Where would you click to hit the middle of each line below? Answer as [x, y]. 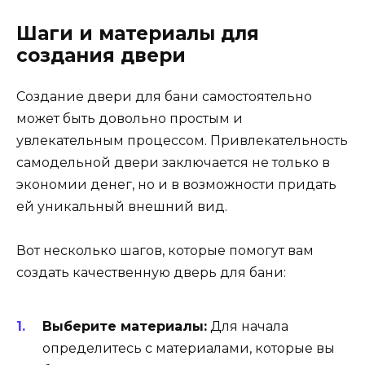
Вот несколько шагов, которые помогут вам [165, 251]
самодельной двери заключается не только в [173, 163]
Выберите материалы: [125, 326]
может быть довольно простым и [130, 119]
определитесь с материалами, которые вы [189, 348]
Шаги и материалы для [138, 34]
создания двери [101, 56]
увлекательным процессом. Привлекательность [182, 141]
